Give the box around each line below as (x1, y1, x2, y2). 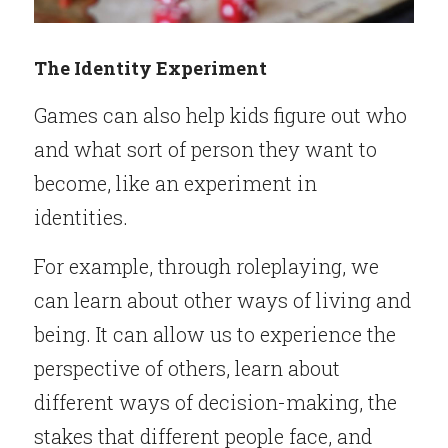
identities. (34, 204, 128, 230)
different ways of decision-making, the (34, 389, 397, 415)
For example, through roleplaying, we (34, 253, 379, 279)
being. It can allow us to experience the (34, 321, 396, 347)
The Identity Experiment (34, 56, 267, 80)
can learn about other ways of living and (34, 287, 411, 313)
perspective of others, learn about (34, 355, 340, 381)
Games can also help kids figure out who (34, 102, 407, 128)
